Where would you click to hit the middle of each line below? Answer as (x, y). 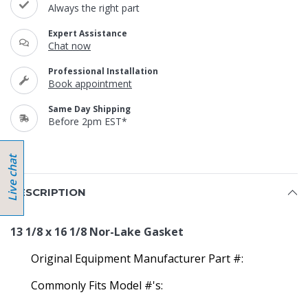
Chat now (69, 46)
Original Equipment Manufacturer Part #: (137, 258)
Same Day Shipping (89, 109)
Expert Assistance (88, 33)
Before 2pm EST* (88, 121)
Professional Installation (103, 71)
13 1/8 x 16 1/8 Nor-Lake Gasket (97, 232)
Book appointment (90, 84)
